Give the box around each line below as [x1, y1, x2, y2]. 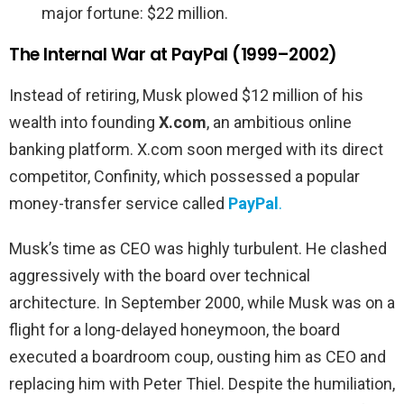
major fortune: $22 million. [41, 4, 228, 23]
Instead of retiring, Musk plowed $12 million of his [9, 86, 363, 106]
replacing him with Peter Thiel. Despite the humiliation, [9, 374, 395, 394]
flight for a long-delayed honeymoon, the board [9, 320, 340, 340]
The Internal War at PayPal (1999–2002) [9, 42, 337, 68]
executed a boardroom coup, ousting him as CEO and [9, 347, 386, 367]
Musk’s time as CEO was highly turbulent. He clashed [9, 239, 387, 259]
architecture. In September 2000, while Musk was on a [9, 293, 395, 313]
